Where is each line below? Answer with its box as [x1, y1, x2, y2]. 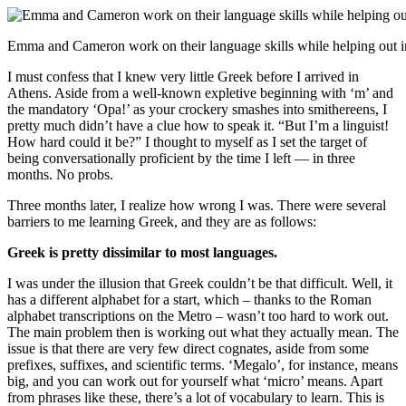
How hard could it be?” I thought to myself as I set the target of [7, 134, 367, 150]
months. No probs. [7, 167, 113, 182]
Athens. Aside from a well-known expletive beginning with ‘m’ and [7, 85, 393, 101]
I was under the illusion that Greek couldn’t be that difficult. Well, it [7, 275, 392, 291]
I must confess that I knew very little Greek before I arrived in [7, 69, 359, 84]
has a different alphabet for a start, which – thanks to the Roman [7, 292, 372, 307]
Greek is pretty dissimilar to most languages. [7, 245, 277, 260]
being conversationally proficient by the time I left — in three [7, 150, 355, 166]
